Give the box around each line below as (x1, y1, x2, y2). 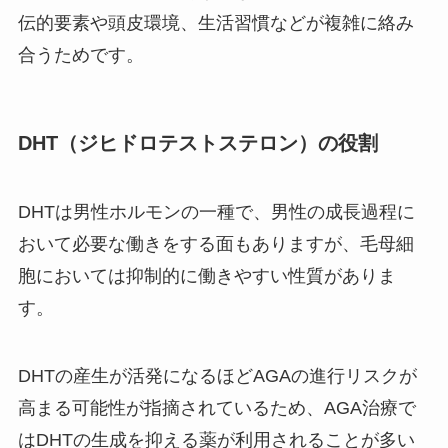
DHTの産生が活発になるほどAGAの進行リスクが (17, 365, 417, 386)
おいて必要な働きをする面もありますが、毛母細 (17, 234, 414, 255)
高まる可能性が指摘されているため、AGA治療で (17, 397, 416, 418)
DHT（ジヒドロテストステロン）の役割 (17, 131, 378, 154)
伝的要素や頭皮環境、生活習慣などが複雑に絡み (17, 12, 414, 33)
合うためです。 (17, 44, 144, 65)
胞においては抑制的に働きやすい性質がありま (17, 266, 396, 287)
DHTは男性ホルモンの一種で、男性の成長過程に (17, 202, 415, 223)
